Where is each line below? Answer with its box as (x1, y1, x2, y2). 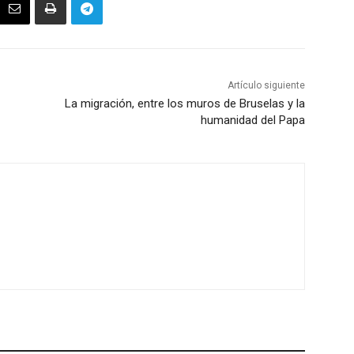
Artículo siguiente (227, 80, 305, 92)
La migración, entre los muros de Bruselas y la (64, 96, 305, 111)
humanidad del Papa (200, 113, 305, 128)
